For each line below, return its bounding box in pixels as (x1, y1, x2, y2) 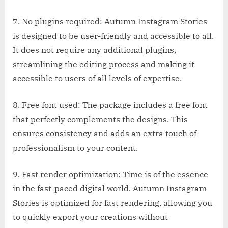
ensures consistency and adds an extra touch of (13, 128, 196, 138)
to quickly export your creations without (13, 211, 168, 222)
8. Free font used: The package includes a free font (13, 99, 208, 110)
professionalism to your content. (13, 142, 138, 153)
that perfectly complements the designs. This (13, 113, 188, 124)
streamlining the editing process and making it (13, 59, 194, 69)
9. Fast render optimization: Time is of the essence (13, 168, 208, 179)
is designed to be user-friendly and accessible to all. (13, 30, 214, 41)
